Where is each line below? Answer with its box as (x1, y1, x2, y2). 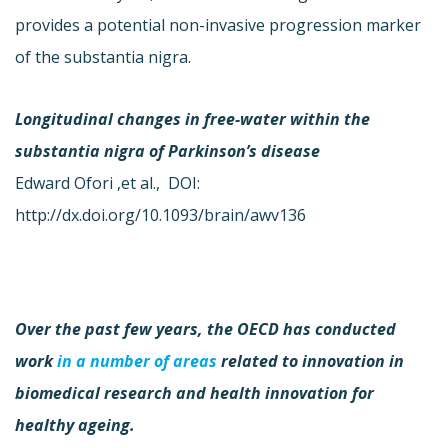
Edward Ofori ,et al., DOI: (15, 171, 200, 194)
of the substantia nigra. (15, 45, 191, 68)
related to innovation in (221, 349, 404, 372)
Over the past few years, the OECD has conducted (15, 317, 396, 340)
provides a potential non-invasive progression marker (15, 13, 421, 36)
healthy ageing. (15, 413, 135, 436)
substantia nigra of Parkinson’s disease (15, 139, 320, 162)
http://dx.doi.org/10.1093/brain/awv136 (15, 203, 306, 226)
